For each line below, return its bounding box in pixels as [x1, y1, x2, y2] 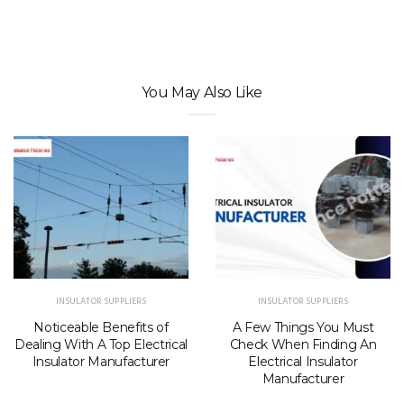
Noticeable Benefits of [33, 318, 169, 335]
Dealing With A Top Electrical [14, 335, 188, 353]
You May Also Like [141, 83, 263, 101]
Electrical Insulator [248, 353, 358, 370]
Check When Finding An [229, 335, 377, 353]
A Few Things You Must [232, 318, 374, 335]
